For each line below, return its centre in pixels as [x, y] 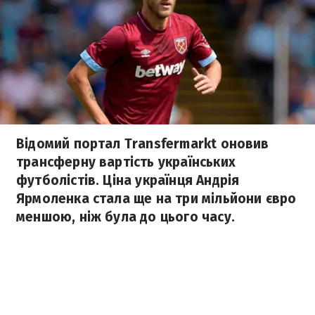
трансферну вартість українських [126, 162]
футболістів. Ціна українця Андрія [128, 180]
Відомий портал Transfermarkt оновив [143, 144]
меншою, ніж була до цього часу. [126, 217]
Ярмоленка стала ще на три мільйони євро [156, 199]
